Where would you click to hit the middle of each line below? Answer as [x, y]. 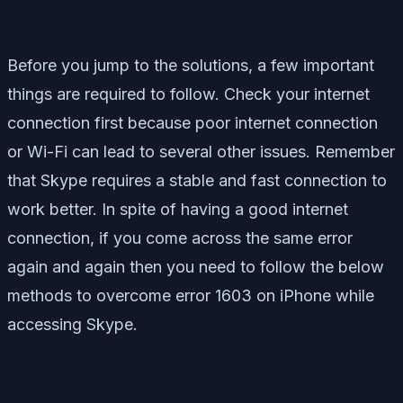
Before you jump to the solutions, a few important [191, 66]
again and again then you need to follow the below [196, 267]
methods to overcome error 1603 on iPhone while [191, 296]
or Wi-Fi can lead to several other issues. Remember [201, 152]
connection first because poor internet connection [193, 123]
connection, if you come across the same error [180, 238]
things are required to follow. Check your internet [188, 94]
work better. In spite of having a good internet [178, 210]
